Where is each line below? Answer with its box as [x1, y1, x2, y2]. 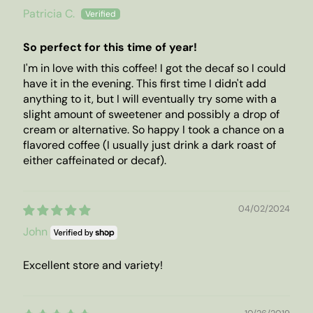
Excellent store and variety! [23, 258, 163, 273]
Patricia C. [23, 6, 75, 22]
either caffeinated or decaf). [23, 153, 166, 168]
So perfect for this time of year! [23, 40, 197, 55]
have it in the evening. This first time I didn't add [23, 76, 266, 92]
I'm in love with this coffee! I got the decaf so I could [23, 61, 286, 76]
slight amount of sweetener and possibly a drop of [23, 107, 279, 122]
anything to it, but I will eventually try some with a [23, 92, 277, 107]
